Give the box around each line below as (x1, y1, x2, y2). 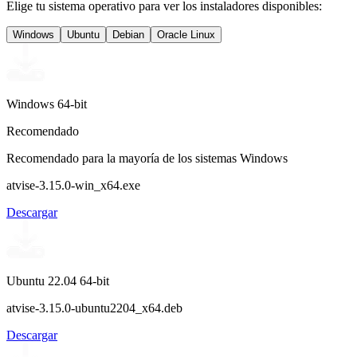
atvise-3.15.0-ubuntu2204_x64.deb (6, 300, 182, 315)
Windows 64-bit (6, 96, 87, 111)
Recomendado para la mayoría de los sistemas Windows (6, 151, 288, 165)
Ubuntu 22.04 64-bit (6, 273, 109, 288)
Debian (112, 28, 144, 41)
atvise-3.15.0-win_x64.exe (6, 178, 140, 192)
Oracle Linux (157, 28, 215, 41)
